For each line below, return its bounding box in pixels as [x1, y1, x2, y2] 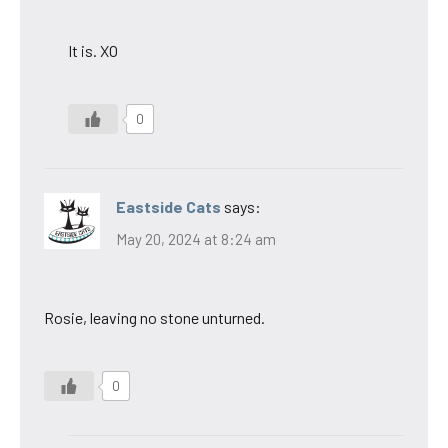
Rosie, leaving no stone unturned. [44, 307, 265, 327]
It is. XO [68, 41, 118, 61]
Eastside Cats [116, 197, 221, 217]
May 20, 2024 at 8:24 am [116, 229, 276, 248]
